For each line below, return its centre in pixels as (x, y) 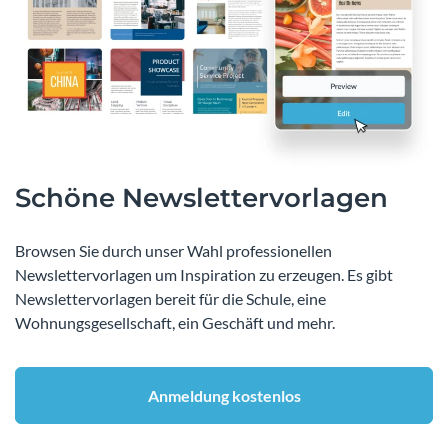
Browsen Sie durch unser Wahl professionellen (173, 251)
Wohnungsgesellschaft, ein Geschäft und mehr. (175, 323)
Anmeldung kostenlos (224, 396)
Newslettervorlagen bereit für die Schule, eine (170, 299)
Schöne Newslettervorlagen (201, 198)
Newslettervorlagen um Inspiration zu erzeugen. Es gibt (204, 275)
